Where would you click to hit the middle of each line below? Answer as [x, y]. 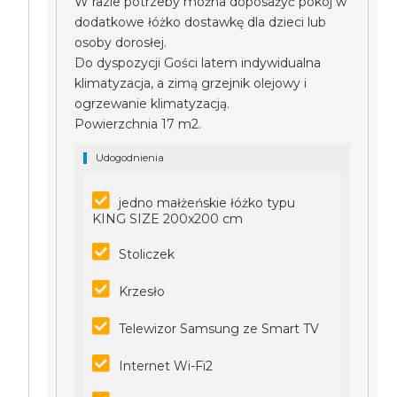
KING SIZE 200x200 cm [168, 219]
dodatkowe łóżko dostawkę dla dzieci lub [201, 22]
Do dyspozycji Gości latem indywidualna [198, 63]
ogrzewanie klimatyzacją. [152, 104]
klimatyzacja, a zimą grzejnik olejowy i [191, 83]
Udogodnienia [130, 158]
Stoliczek [147, 254]
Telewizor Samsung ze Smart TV [219, 329]
